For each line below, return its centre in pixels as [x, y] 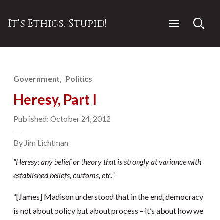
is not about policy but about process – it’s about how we [108, 210]
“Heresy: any [33, 161]
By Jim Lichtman [41, 143]
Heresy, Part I [55, 99]
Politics [79, 78]
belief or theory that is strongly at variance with [127, 161]
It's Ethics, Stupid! [57, 23]
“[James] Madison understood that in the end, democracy [108, 197]
